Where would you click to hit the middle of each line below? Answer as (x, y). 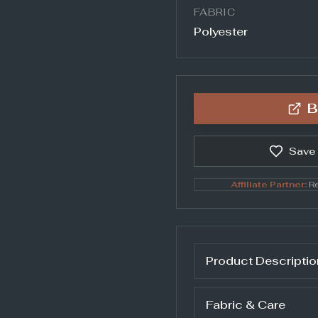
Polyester (221, 32)
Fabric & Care (246, 305)
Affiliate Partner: (268, 185)
